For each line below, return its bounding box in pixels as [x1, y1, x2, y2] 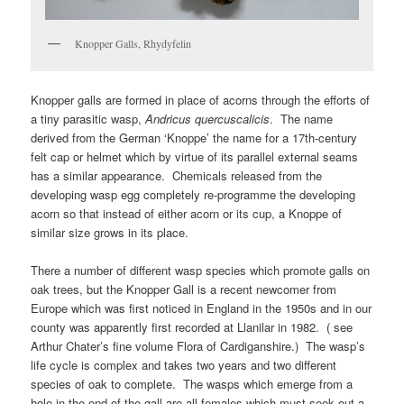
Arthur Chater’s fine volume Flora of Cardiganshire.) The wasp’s [31, 337, 366, 354]
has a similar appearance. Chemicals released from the [31, 166, 323, 184]
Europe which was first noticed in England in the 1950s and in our [31, 299, 372, 317]
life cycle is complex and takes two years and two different [31, 356, 337, 373]
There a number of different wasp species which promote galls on [31, 262, 371, 279]
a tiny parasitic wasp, [31, 109, 146, 127]
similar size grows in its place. [31, 223, 189, 241]
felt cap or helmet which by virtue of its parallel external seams [31, 147, 359, 165]
